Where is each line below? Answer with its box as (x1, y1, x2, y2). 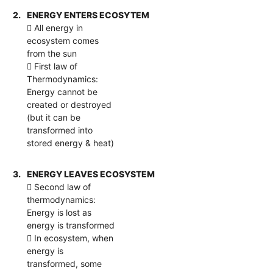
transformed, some (27, 258, 102, 269)
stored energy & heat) (27, 137, 115, 148)
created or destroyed (27, 99, 112, 110)
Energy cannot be (27, 86, 98, 97)
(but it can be (27, 112, 81, 122)
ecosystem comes (27, 35, 99, 46)
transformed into (27, 124, 93, 135)
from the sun (27, 48, 77, 58)
